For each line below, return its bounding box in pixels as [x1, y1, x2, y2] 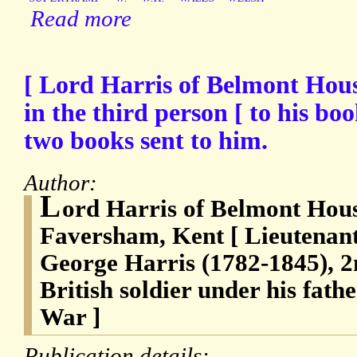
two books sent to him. [24, 127, 268, 155]
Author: [24, 170, 103, 196]
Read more [30, 6, 131, 32]
